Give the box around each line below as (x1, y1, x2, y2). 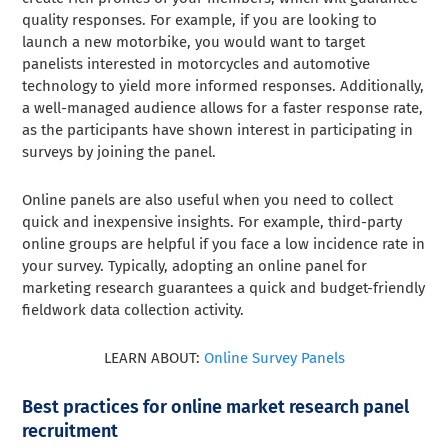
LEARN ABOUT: (103, 349, 204, 368)
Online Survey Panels (203, 349, 345, 368)
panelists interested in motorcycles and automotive (22, 55, 371, 74)
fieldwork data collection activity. (22, 301, 245, 320)
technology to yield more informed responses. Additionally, (22, 77, 425, 96)
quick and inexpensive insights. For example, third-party (22, 213, 403, 232)
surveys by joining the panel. (22, 143, 217, 162)
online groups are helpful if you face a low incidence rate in (22, 235, 426, 254)
